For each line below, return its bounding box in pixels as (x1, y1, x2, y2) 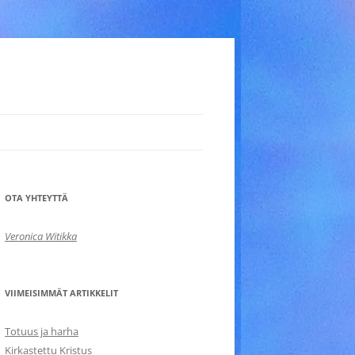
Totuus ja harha (5, 324, 78, 338)
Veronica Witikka (5, 229, 77, 243)
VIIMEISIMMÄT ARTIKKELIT (5, 287, 118, 299)
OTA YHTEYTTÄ (5, 192, 68, 204)
